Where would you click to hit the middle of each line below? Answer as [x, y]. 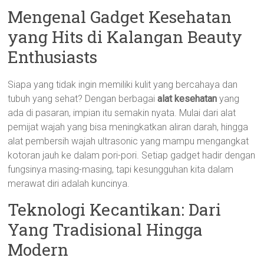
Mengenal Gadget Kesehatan [120, 17]
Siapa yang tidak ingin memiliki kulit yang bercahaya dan [123, 85]
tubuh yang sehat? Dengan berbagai [83, 99]
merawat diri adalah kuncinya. [69, 184]
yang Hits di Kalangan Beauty [125, 37]
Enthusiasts [53, 57]
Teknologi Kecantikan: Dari [115, 209]
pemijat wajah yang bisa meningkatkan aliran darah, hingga [128, 127]
